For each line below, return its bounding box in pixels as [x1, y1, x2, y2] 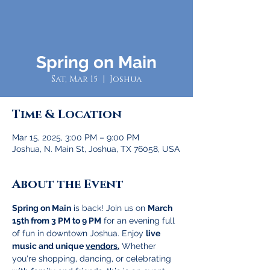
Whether [119, 241, 159, 251]
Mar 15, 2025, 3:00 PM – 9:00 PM [12, 133, 139, 143]
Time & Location [12, 107, 122, 123]
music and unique [12, 241, 86, 251]
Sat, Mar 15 [51, 74, 98, 86]
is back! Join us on [71, 203, 148, 213]
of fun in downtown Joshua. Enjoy [12, 228, 146, 239]
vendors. [86, 241, 119, 251]
